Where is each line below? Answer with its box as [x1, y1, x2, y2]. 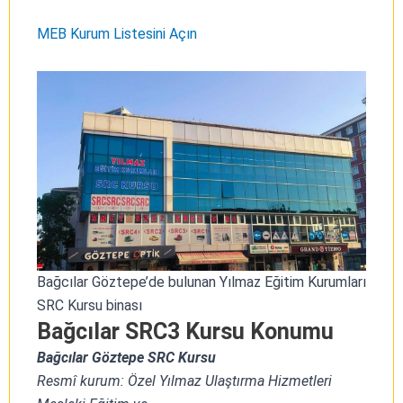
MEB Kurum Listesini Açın [37, 24, 197, 42]
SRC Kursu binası [37, 296, 142, 314]
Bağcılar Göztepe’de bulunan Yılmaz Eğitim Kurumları [37, 273, 366, 291]
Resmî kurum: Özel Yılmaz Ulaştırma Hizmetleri [37, 372, 332, 390]
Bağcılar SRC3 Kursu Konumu [37, 318, 334, 345]
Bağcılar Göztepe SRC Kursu [37, 348, 216, 366]
